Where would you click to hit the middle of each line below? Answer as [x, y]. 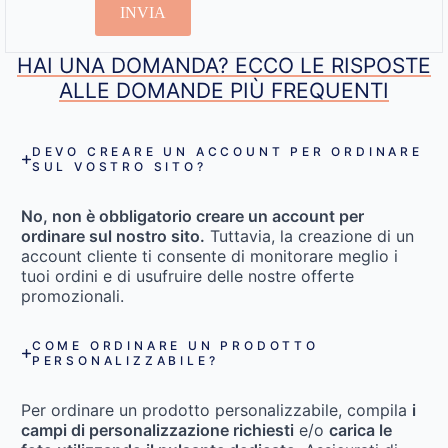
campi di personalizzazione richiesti [157, 430]
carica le [360, 430]
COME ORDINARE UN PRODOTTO [175, 346]
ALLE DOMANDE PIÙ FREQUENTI [224, 91]
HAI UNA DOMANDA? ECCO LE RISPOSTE [224, 66]
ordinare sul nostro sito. [113, 236]
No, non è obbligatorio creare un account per [192, 216]
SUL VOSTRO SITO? [119, 167]
